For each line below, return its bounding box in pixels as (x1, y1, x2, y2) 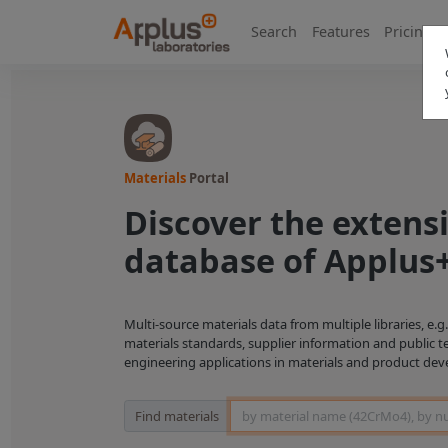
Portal (188, 169, 229, 188)
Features (311, 22, 370, 42)
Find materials (135, 406, 220, 425)
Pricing (384, 22, 433, 42)
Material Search (122, 399, 215, 418)
